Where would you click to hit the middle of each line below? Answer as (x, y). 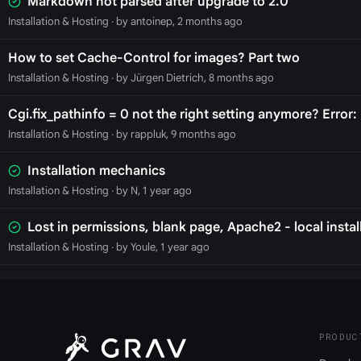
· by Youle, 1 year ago (159, 247)
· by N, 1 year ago (150, 190)
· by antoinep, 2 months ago (175, 21)
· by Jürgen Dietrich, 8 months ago (191, 77)
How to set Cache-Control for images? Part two (154, 58)
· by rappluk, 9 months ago (172, 134)
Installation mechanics (96, 170)
